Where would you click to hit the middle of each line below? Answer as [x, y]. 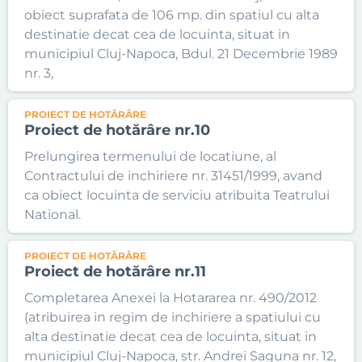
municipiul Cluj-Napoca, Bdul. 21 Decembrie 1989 [181, 54]
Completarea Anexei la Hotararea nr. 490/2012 [170, 298]
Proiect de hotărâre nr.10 [117, 130]
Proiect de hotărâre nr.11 [115, 271]
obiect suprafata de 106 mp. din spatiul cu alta [172, 15]
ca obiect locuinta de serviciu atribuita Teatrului [177, 195]
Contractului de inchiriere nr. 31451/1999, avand [173, 176]
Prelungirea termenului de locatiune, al [150, 156]
